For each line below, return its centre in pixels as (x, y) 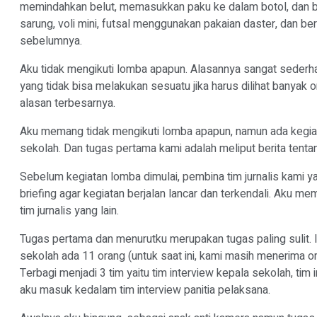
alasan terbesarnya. (69, 103)
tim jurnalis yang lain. (71, 211)
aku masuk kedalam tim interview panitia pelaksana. (146, 290)
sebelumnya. (52, 41)
